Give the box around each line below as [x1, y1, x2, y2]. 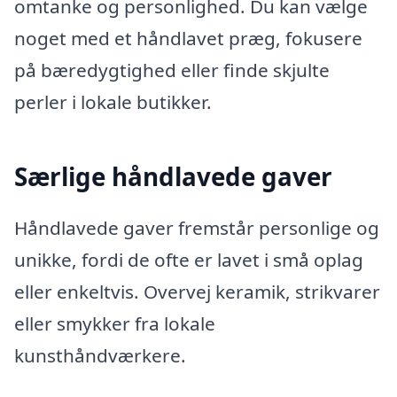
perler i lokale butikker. [14, 90, 212, 115]
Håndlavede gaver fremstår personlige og [14, 214, 379, 240]
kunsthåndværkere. [14, 342, 186, 368]
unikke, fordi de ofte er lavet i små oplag [14, 246, 363, 272]
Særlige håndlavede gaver [14, 160, 332, 194]
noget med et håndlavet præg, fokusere [14, 26, 362, 51]
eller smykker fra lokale [14, 310, 215, 336]
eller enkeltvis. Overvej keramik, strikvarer [14, 278, 380, 304]
